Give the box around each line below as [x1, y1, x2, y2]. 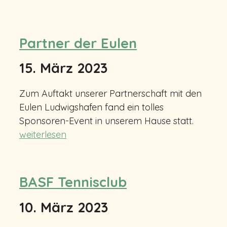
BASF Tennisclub [19, 173, 127, 191]
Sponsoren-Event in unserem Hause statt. [19, 115, 194, 127]
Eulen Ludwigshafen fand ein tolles [19, 101, 164, 113]
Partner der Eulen [19, 34, 137, 52]
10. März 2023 [19, 198, 108, 216]
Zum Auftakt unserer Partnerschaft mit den [19, 87, 202, 99]
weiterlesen [19, 128, 66, 140]
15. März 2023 [19, 59, 107, 77]
